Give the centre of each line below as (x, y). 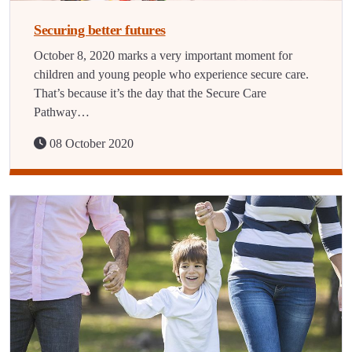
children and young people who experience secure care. (171, 74)
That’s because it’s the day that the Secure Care (150, 93)
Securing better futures (100, 30)
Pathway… (62, 112)
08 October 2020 (90, 143)
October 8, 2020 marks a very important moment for (163, 55)
